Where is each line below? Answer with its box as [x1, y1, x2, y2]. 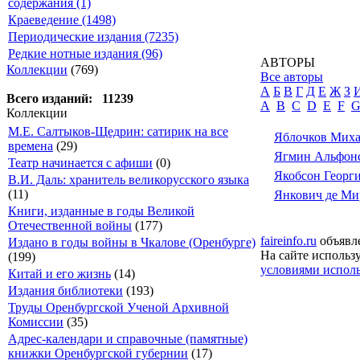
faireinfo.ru [260, 234, 317, 247]
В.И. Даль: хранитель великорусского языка [8, 173, 249, 186]
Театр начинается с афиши [8, 156, 153, 170]
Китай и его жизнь [8, 267, 111, 280]
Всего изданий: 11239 [6, 92, 133, 105]
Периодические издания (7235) [8, 30, 178, 43]
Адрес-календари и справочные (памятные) [8, 332, 247, 346]
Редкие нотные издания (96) [8, 47, 162, 60]
